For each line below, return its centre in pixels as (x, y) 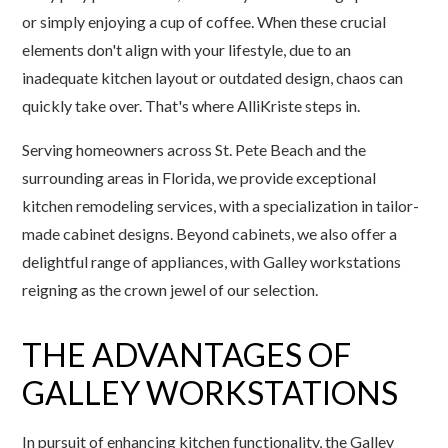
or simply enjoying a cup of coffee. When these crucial (204, 21)
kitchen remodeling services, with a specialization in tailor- (221, 205)
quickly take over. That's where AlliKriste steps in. (191, 105)
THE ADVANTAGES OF (187, 354)
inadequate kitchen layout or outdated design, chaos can (213, 77)
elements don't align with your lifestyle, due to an (187, 49)
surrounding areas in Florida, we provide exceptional (199, 177)
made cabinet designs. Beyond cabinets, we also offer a (210, 233)
